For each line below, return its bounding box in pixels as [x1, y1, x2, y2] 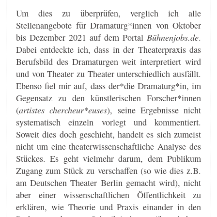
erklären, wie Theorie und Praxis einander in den [16, 201, 201, 213]
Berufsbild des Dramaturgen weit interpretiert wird [16, 55, 201, 67]
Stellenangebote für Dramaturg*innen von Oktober [16, 19, 201, 31]
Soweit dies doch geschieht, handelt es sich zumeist [16, 128, 201, 140]
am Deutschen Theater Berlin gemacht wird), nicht [16, 176, 201, 188]
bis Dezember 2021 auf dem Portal [16, 31, 147, 43]
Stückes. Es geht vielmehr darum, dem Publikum [16, 152, 201, 164]
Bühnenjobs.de [147, 31, 199, 43]
